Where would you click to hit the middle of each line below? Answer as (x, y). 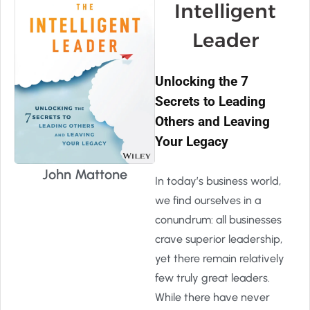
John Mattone (85, 175)
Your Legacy (192, 142)
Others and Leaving (212, 121)
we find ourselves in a (208, 200)
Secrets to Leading (210, 101)
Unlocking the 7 (202, 81)
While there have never (212, 297)
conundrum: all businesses (218, 220)
